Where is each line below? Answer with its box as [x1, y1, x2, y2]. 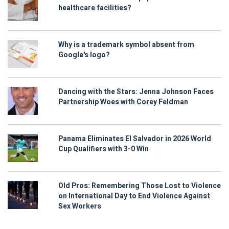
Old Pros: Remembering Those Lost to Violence [58, 180, 221, 192]
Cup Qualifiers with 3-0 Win [58, 144, 149, 155]
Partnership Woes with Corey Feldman [58, 97, 188, 108]
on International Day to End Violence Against [58, 191, 210, 202]
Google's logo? [58, 50, 110, 61]
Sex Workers [58, 201, 101, 212]
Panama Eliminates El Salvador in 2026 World [58, 133, 211, 145]
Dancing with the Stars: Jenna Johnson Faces [58, 86, 214, 98]
